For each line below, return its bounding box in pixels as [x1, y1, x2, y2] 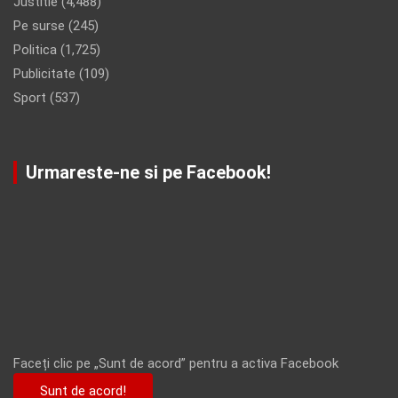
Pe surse [13, 18, 65, 35]
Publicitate [13, 66, 76, 83]
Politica [13, 42, 57, 59]
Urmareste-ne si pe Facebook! [26, 162, 271, 184]
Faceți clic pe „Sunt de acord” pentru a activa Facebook [13, 355, 342, 372]
